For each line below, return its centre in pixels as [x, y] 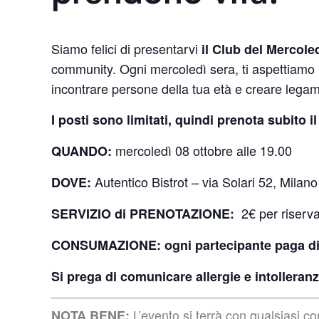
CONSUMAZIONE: [106, 245]
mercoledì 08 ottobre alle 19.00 [202, 150]
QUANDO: [82, 151]
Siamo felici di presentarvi [126, 48]
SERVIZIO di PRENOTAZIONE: [145, 213]
